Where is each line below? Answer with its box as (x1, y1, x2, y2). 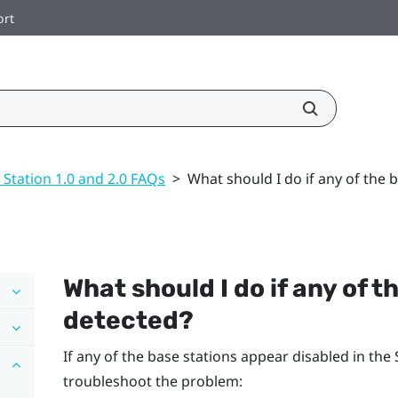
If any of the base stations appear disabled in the (62, 346, 394, 366)
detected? (62, 305, 194, 335)
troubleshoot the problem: (62, 370, 243, 391)
